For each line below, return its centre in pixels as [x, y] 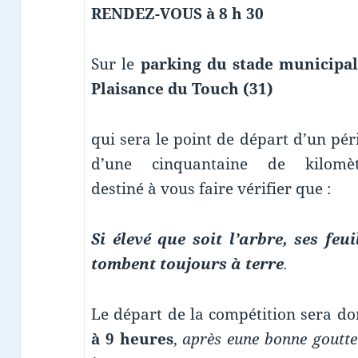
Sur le [115, 64]
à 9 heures [132, 338]
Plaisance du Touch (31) [182, 88]
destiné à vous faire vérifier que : [211, 188]
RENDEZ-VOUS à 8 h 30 [177, 13]
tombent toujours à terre [187, 263]
